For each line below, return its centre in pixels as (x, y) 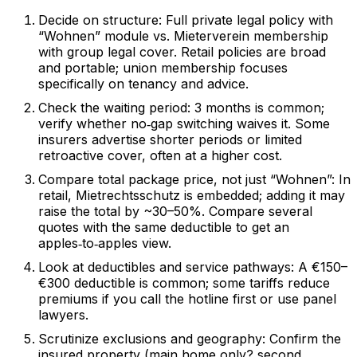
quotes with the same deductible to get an (164, 227)
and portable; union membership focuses (163, 68)
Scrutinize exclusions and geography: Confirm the (190, 339)
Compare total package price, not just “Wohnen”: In (194, 179)
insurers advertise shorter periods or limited (170, 139)
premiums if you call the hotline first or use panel (187, 299)
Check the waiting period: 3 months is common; (181, 108)
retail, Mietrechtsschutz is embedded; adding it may (192, 195)
